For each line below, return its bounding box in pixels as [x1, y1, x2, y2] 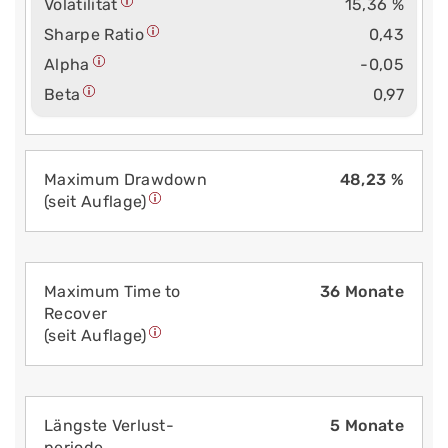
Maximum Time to [44, 281, 181, 301]
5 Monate [330, 415, 404, 435]
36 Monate [320, 281, 404, 301]
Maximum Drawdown [44, 169, 208, 189]
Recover [44, 303, 108, 323]
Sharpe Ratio [44, 24, 144, 44]
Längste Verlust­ [44, 415, 174, 435]
